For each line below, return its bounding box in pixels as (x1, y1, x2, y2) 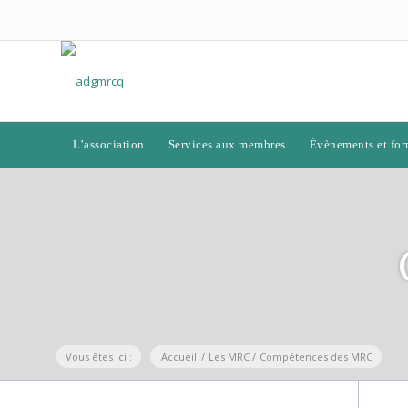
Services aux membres (168, 138, 286, 151)
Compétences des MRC (260, 350, 372, 363)
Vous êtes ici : (66, 350, 132, 363)
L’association (73, 138, 145, 151)
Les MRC (209, 350, 250, 363)
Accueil (161, 350, 197, 363)
